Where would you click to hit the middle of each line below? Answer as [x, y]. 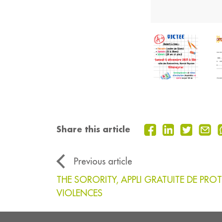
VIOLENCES [80, 193]
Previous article [103, 162]
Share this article [93, 129]
